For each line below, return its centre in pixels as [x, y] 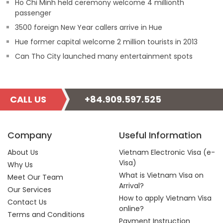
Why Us [20, 165]
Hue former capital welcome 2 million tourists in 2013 [106, 42]
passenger [33, 13]
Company [30, 135]
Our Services [29, 190]
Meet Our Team [35, 177]
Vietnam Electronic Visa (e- [167, 152]
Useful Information [160, 135]
